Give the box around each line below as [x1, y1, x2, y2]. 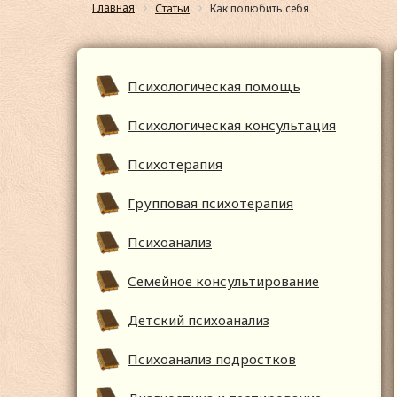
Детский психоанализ [128, 311, 269, 330]
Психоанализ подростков [128, 350, 296, 369]
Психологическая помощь [128, 77, 300, 96]
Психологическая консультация [128, 116, 336, 135]
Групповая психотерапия [128, 194, 293, 213]
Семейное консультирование [128, 272, 319, 291]
